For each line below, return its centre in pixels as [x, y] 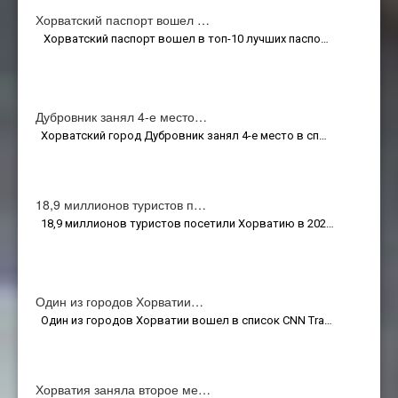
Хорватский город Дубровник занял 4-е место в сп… [181, 135]
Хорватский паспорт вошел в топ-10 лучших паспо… [182, 38]
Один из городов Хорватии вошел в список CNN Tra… [184, 320]
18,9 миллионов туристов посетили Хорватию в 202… [185, 223]
